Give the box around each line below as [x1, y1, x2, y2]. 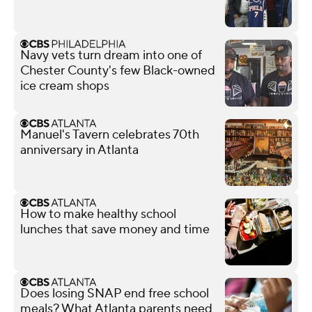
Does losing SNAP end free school [20, 285, 209, 302]
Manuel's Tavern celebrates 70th [20, 126, 199, 143]
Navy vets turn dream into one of [20, 47, 202, 63]
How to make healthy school [20, 205, 176, 222]
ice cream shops [20, 77, 109, 94]
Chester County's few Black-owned [20, 62, 215, 79]
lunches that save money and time [20, 221, 210, 237]
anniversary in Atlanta [20, 141, 139, 158]
